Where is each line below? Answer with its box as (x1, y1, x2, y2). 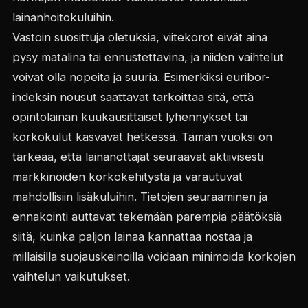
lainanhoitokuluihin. (12, 10, 114, 25)
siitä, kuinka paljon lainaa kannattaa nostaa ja (12, 230, 252, 244)
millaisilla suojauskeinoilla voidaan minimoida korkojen (12, 250, 296, 264)
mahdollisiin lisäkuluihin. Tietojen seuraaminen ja (12, 190, 267, 204)
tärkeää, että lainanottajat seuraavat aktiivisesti (12, 150, 263, 164)
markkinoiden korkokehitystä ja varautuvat (12, 170, 243, 184)
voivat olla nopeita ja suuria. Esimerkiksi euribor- (12, 70, 270, 85)
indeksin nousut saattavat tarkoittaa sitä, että (12, 90, 254, 104)
